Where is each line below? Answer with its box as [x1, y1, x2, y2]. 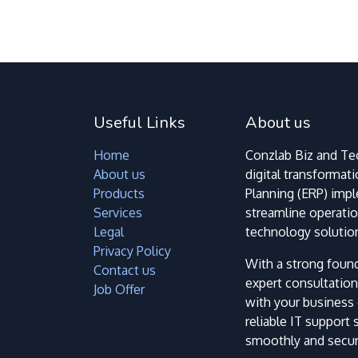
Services [93, 204, 142, 221]
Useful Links [93, 111, 185, 133]
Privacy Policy [93, 242, 171, 259]
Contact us [93, 261, 156, 278]
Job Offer [93, 280, 145, 297]
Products [93, 185, 145, 201]
